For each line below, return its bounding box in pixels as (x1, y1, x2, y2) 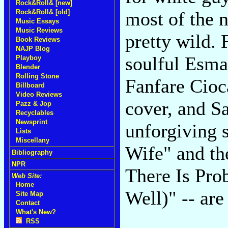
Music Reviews (16, 26, 63, 34)
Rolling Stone (16, 72, 59, 80)
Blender (16, 63, 40, 71)
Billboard (16, 81, 45, 89)
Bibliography (12, 149, 52, 156)
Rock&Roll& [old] (16, 8, 70, 16)
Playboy (16, 54, 41, 62)
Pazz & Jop (16, 100, 51, 107)
